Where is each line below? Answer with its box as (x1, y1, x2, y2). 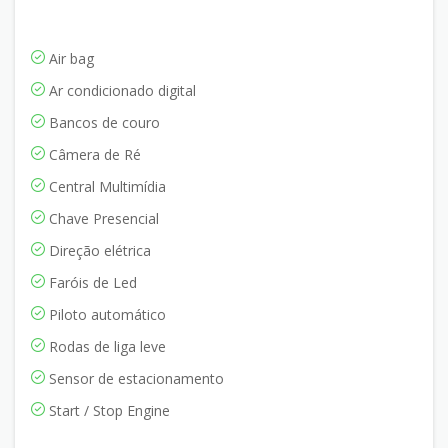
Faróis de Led (45, 272, 137, 292)
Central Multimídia (45, 176, 166, 196)
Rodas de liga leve (45, 336, 166, 356)
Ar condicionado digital (45, 80, 196, 100)
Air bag (45, 48, 94, 68)
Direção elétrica (45, 240, 151, 260)
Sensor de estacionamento (45, 368, 224, 388)
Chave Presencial (45, 208, 159, 228)
